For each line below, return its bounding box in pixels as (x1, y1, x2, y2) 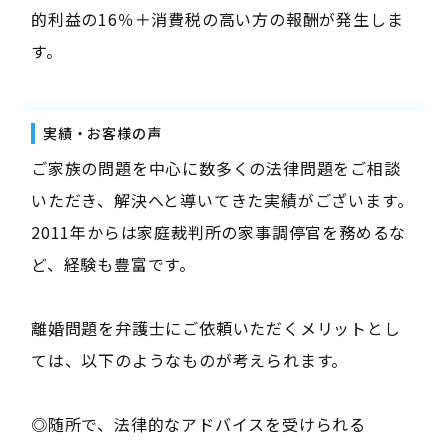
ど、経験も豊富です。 (30, 252, 196, 276)
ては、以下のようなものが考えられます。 (30, 348, 349, 372)
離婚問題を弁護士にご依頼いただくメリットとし (30, 316, 401, 340)
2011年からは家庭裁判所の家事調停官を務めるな (30, 220, 407, 244)
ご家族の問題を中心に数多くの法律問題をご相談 (30, 156, 401, 180)
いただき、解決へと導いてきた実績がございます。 (30, 188, 414, 212)
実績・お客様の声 (42, 123, 162, 143)
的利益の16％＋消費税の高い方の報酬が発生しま (30, 7, 404, 31)
